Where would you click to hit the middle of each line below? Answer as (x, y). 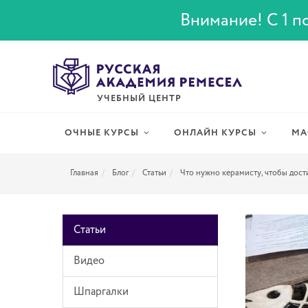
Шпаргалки (101, 292)
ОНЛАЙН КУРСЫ (215, 133)
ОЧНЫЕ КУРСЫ (102, 133)
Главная (84, 173)
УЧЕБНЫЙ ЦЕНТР (139, 99)
